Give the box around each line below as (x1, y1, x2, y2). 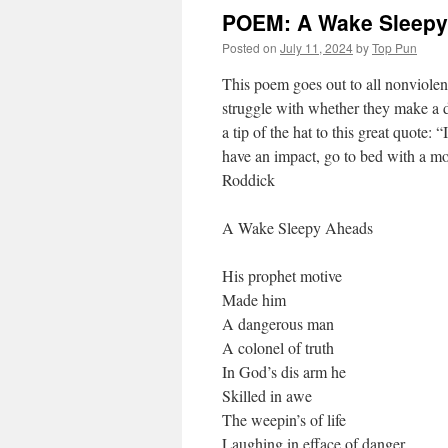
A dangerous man (222, 313, 334, 334)
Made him (222, 289, 286, 310)
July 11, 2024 (280, 39, 353, 56)
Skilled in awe (222, 385, 312, 406)
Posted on (222, 39, 277, 56)
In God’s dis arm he (222, 361, 346, 382)
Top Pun (372, 39, 417, 56)
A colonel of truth (222, 337, 334, 358)
